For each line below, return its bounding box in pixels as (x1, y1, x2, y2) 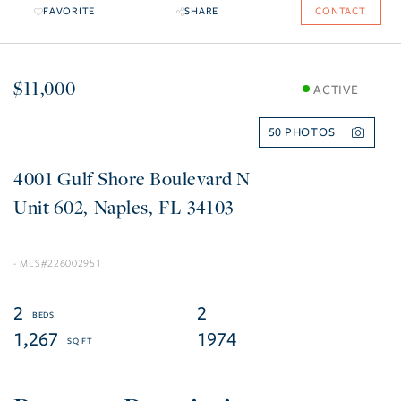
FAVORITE (43, 5, 95, 18)
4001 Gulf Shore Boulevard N (13, 166, 251, 192)
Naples (93, 194, 149, 220)
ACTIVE (313, 81, 359, 98)
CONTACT (315, 5, 366, 18)
